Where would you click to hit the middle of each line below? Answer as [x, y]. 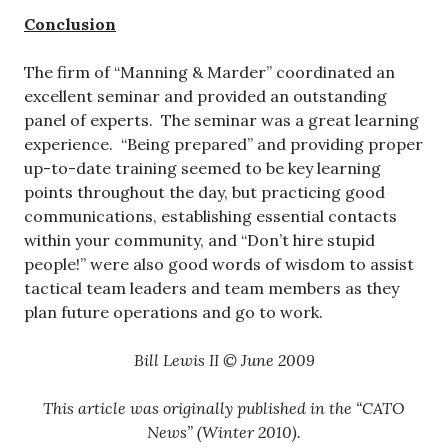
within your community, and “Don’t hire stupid [199, 240]
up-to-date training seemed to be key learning [202, 168]
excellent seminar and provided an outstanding [205, 96]
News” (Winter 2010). [224, 432]
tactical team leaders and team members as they [211, 288]
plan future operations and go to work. [173, 312]
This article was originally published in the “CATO [224, 408]
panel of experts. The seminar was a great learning [221, 120]
